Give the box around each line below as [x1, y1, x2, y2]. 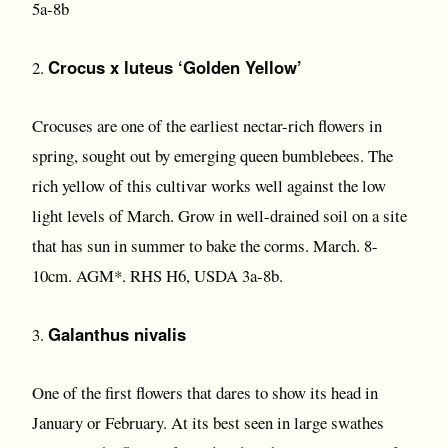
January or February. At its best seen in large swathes [32, 411, 384, 434]
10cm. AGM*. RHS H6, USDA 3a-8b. [32, 264, 283, 287]
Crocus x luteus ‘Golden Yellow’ [48, 55, 302, 79]
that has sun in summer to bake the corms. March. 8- [32, 234, 378, 257]
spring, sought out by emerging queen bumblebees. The [32, 144, 393, 167]
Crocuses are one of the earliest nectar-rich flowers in [32, 114, 382, 137]
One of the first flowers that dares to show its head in [32, 381, 378, 404]
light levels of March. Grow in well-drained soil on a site [32, 204, 407, 227]
